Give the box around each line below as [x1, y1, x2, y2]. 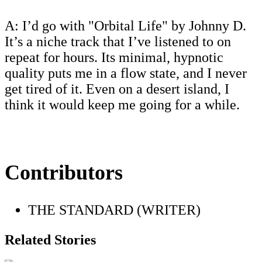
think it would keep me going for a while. [5, 96, 240, 112]
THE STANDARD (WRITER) [28, 202, 201, 218]
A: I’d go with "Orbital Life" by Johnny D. [5, 18, 246, 33]
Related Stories [5, 232, 96, 247]
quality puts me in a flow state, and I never [5, 65, 247, 81]
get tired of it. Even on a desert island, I [5, 81, 229, 96]
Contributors [5, 160, 123, 184]
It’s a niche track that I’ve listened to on [5, 33, 231, 49]
